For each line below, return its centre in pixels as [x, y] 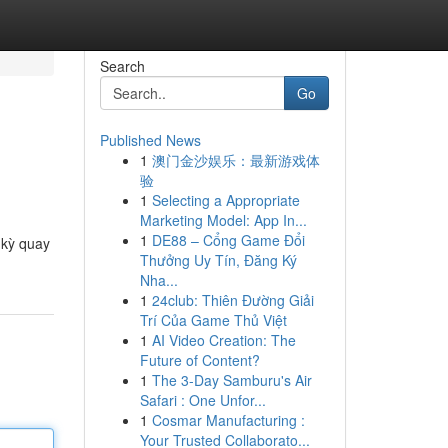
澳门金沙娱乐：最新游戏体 [235, 160]
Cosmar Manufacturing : [228, 420]
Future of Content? [199, 360]
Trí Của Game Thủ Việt [213, 320]
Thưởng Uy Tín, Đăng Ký [218, 260]
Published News [150, 140]
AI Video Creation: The [223, 340]
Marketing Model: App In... [223, 220]
